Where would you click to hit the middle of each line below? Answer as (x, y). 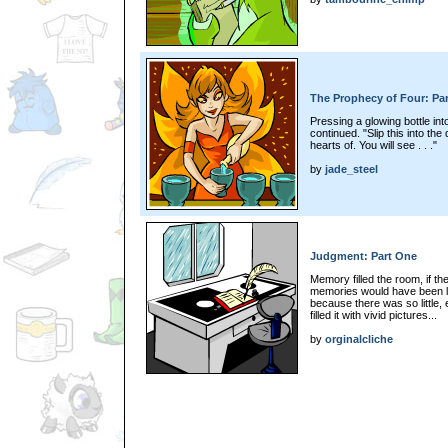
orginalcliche (359, 338)
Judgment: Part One (363, 256)
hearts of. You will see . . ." (373, 144)
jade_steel (351, 168)
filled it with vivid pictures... (373, 314)
